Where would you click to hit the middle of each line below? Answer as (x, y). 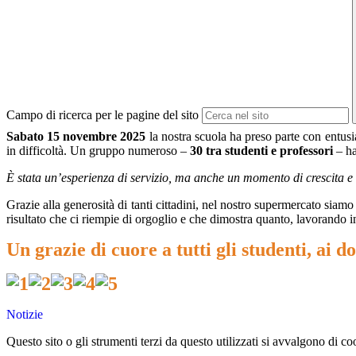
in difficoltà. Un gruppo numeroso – (98, 151)
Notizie (25, 315)
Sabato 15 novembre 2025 (76, 137)
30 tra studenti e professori (261, 151)
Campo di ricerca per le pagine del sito (103, 115)
